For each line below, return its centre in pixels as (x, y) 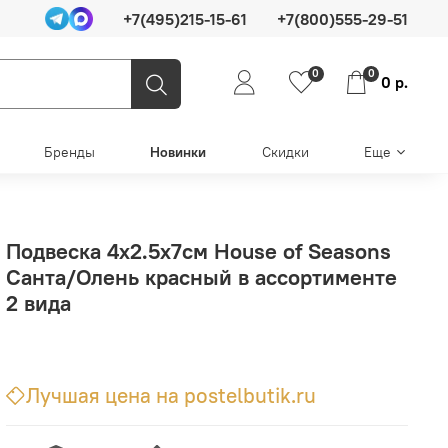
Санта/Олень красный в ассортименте (202, 276)
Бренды (69, 152)
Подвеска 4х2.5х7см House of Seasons (199, 250)
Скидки (285, 152)
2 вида (39, 302)
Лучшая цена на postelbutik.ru (171, 395)
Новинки (178, 152)
